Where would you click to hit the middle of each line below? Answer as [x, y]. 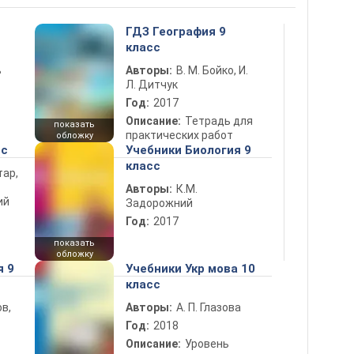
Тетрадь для [219, 121]
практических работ [179, 135]
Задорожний [159, 203]
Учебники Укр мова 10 [190, 268]
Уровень [207, 343]
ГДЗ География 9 [176, 31]
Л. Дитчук [152, 84]
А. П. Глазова [209, 307]
